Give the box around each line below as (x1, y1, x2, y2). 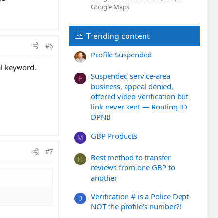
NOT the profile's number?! (91, 201, 182, 212)
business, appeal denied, (91, 81, 173, 91)
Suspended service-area (91, 71, 170, 81)
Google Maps (91, 2, 129, 12)
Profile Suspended (91, 50, 152, 60)
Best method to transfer (91, 152, 171, 162)
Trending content (86, 31, 150, 42)
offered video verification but (91, 91, 188, 102)
